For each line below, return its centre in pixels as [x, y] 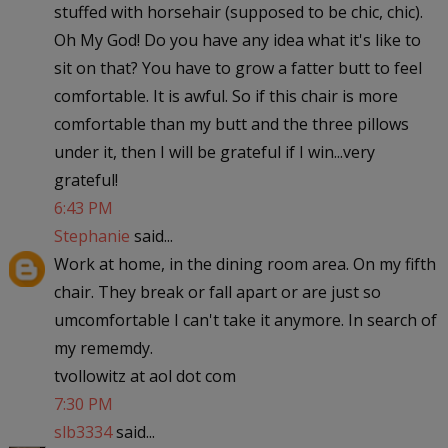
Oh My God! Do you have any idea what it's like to [237, 39]
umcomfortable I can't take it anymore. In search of [245, 319]
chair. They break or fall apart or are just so [217, 291]
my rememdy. [103, 347]
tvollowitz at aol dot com [144, 375]
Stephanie [91, 235]
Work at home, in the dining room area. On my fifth [244, 263]
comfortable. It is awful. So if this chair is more [225, 95]
